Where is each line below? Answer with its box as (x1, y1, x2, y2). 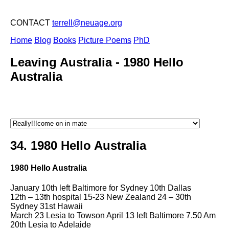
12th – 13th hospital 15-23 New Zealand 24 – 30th (10, 193, 191, 202)
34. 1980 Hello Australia (10, 138, 146, 152)
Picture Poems (78, 36, 131, 44)
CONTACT (10, 18, 52, 27)
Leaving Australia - (10, 55, 123, 69)
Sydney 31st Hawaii (10, 202, 83, 211)
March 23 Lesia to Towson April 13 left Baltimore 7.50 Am (10, 211, 216, 220)
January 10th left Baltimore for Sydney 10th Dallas (10, 184, 191, 193)
